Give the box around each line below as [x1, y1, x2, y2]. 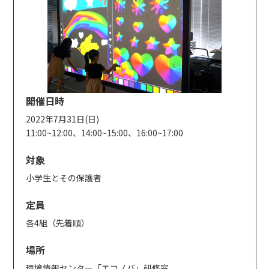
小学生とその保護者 [25, 171, 101, 184]
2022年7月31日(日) [25, 112, 99, 125]
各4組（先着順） [25, 216, 89, 229]
